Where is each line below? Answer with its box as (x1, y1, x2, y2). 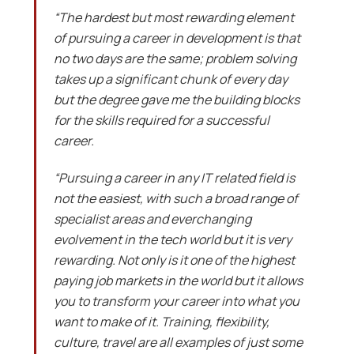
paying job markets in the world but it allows (53, 272, 303, 290)
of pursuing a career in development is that (53, 29, 300, 47)
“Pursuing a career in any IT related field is (53, 169, 295, 187)
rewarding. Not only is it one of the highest (53, 251, 295, 269)
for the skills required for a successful (53, 111, 269, 130)
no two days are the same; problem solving (53, 50, 296, 68)
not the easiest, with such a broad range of (53, 190, 298, 208)
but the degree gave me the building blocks (53, 91, 299, 109)
